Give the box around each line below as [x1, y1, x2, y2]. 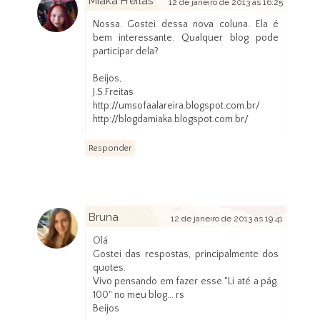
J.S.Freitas [92, 86, 134, 99]
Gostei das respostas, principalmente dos [92, 249, 279, 261]
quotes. [92, 262, 126, 274]
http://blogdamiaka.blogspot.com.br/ [92, 114, 249, 126]
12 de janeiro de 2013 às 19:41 [171, 214, 284, 224]
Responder [88, 144, 131, 154]
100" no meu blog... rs [92, 289, 184, 301]
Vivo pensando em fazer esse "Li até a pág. [92, 276, 279, 288]
